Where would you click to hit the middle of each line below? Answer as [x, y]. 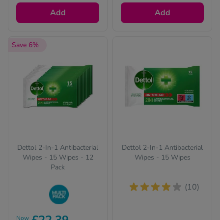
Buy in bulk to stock [53, 212]
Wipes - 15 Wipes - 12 [58, 158]
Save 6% [25, 45]
